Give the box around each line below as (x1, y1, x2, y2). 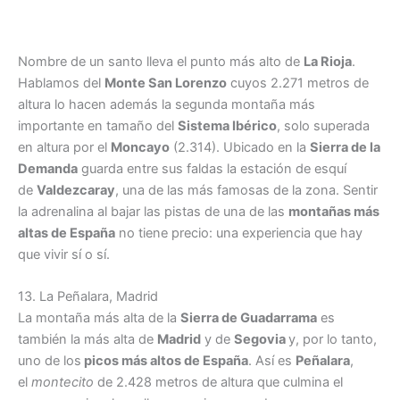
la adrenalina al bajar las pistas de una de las (18, 203, 288, 220)
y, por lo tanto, (288, 330, 377, 347)
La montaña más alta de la (18, 309, 180, 326)
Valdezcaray (37, 181, 115, 198)
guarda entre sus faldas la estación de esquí (78, 160, 346, 177)
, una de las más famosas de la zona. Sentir (115, 181, 378, 198)
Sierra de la (310, 138, 380, 155)
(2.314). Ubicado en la (170, 138, 310, 155)
